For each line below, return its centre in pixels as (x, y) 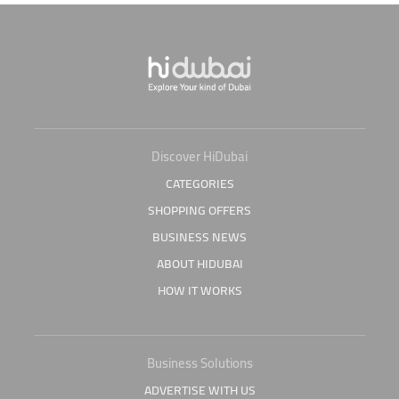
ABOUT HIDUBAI (199, 264)
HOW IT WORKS (199, 290)
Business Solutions (199, 363)
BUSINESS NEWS (199, 237)
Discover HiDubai (199, 156)
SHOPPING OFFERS (199, 210)
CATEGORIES (199, 183)
